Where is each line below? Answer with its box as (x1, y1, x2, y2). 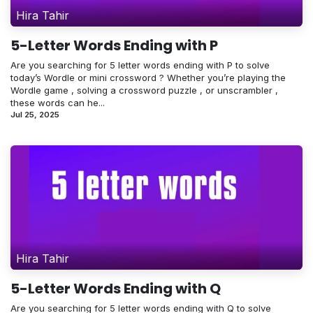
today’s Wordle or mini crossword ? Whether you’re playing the (10, 72, 286, 84)
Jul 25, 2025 (10, 110, 59, 120)
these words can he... (10, 97, 105, 109)
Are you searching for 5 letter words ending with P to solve (10, 59, 270, 71)
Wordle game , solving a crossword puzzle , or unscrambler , (10, 85, 278, 96)
